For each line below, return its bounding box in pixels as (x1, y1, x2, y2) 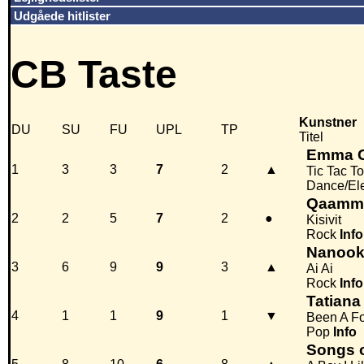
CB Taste (11, 53, 177, 97)
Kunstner (299, 115, 357, 130)
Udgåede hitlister (14, 9, 110, 23)
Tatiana (306, 292, 361, 310)
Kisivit (306, 213, 341, 227)
